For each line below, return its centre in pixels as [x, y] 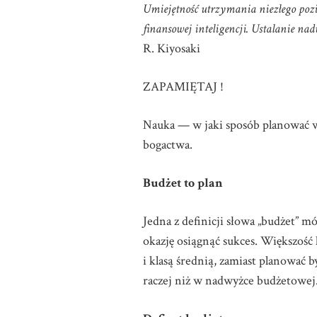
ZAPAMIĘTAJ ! [183, 87]
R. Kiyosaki [172, 48]
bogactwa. [168, 145]
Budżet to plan [183, 183]
